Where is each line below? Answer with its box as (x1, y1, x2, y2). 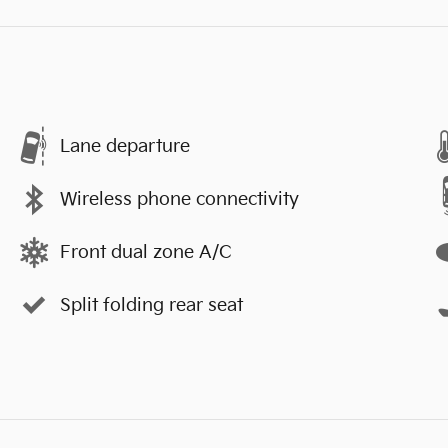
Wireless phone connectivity (60, 188, 299, 210)
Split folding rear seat (60, 294, 243, 316)
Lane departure (60, 135, 190, 157)
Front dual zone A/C (60, 241, 232, 263)
